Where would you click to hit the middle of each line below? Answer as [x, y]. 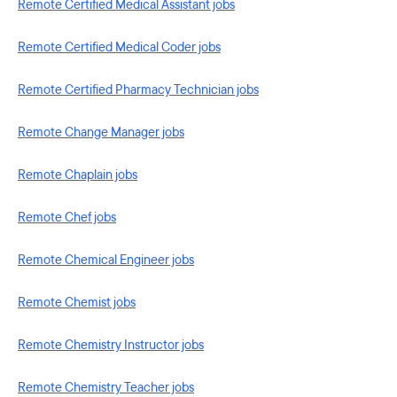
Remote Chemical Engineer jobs [106, 260]
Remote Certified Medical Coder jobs [119, 47]
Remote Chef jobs [67, 218]
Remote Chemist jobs [77, 303]
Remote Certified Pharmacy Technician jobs [138, 90]
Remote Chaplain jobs [78, 175]
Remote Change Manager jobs [101, 132]
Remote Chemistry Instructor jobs [111, 345]
